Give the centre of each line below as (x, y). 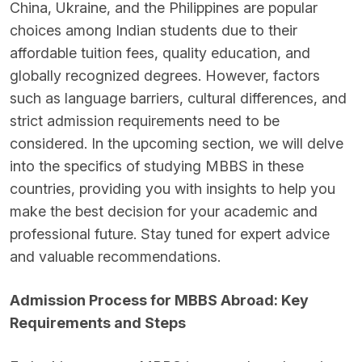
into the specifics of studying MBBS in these (157, 166)
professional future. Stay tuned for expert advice (170, 234)
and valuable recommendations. (115, 257)
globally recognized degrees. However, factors (165, 76)
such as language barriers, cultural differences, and (178, 98)
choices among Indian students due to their (154, 30)
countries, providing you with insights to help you (173, 189)
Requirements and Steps (98, 323)
